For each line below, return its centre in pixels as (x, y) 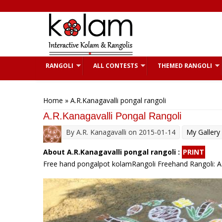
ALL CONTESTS (115, 66)
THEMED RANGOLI (185, 66)
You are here (68, 91)
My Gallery (203, 132)
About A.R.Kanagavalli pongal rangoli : (112, 152)
